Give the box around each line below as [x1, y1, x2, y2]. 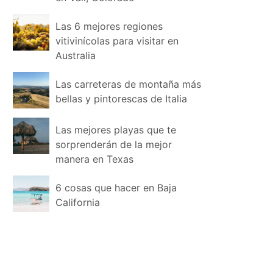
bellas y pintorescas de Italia [55, 93, 188, 105]
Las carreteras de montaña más [55, 78, 202, 90]
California [55, 196, 101, 208]
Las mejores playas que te [55, 124, 177, 136]
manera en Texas [55, 153, 134, 165]
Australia [55, 49, 96, 62]
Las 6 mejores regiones [55, 20, 163, 32]
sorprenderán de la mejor [55, 138, 172, 151]
